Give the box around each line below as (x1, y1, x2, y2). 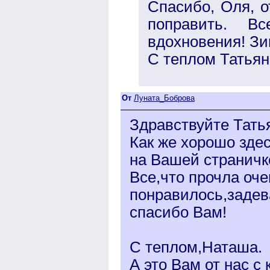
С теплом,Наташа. (130, 238, 262, 256)
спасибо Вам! (130, 203, 227, 221)
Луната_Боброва (134, 93, 195, 102)
